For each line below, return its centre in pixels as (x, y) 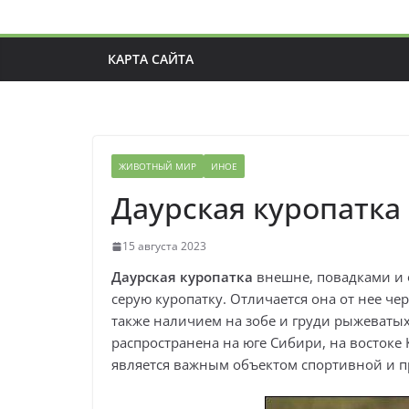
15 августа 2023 (164, 246)
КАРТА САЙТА (151, 59)
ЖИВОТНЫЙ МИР (157, 167)
